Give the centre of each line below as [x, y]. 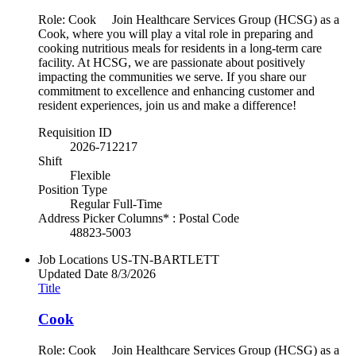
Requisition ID [75, 133]
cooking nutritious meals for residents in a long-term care [180, 48]
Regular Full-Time [116, 204]
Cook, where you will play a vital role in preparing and [176, 34]
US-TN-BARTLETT [165, 260]
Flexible [90, 176]
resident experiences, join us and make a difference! [167, 106]
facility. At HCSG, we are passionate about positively [172, 63]
